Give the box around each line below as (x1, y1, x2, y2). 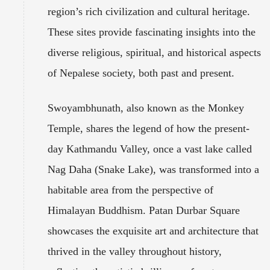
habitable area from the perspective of (48, 183, 213, 196)
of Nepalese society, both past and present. (48, 66, 234, 79)
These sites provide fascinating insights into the (48, 25, 256, 38)
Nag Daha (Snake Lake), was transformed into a (48, 163, 259, 175)
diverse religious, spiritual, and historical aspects (48, 46, 261, 58)
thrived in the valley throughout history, (48, 245, 222, 257)
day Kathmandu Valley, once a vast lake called (48, 142, 252, 155)
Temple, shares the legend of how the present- (48, 122, 250, 134)
